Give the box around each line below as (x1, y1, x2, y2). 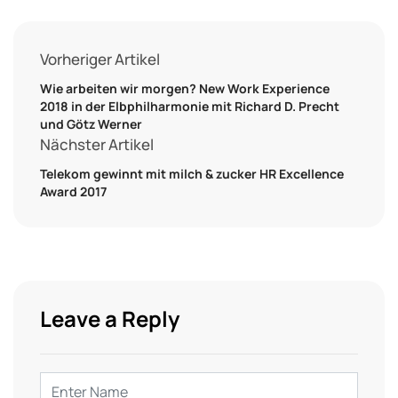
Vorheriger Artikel (40, 48, 160, 69)
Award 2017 (40, 182, 107, 200)
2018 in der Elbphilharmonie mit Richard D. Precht (40, 97, 339, 115)
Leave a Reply (40, 303, 179, 333)
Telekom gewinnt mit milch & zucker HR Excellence (40, 164, 344, 182)
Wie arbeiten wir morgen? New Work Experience (40, 79, 330, 97)
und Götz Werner (40, 115, 142, 132)
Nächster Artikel (40, 133, 154, 155)
